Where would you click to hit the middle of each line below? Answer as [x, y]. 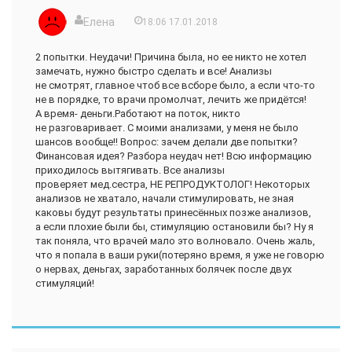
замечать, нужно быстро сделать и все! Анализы [154, 71]
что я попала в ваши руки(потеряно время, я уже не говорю [180, 255]
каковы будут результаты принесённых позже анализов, [173, 213]
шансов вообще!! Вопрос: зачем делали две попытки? [167, 142]
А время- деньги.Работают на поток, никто [138, 114]
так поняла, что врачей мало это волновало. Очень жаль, [175, 241]
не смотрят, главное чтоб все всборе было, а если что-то [175, 86]
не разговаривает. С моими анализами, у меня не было [167, 128]
